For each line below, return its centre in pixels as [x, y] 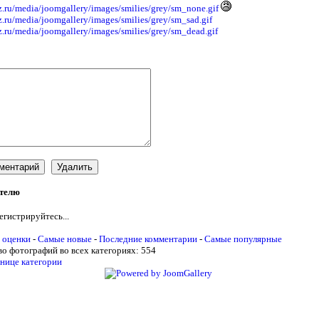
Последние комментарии [148, 239]
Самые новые [65, 239]
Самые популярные [244, 239]
